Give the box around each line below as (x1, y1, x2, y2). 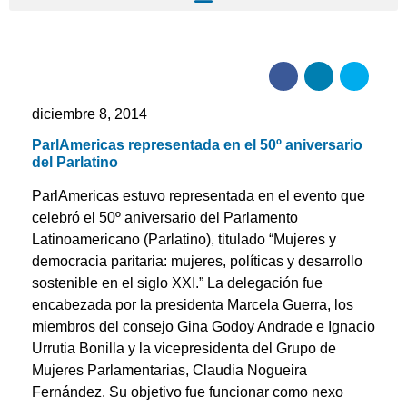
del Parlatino (32, 154, 118, 170)
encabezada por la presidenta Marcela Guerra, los (32, 297, 353, 313)
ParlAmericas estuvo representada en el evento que (32, 188, 365, 203)
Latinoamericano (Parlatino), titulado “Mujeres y (32, 232, 336, 247)
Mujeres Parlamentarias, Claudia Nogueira (32, 362, 307, 378)
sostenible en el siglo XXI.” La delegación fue (32, 275, 323, 291)
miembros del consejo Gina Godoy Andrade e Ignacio (32, 319, 375, 334)
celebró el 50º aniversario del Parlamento (32, 210, 298, 225)
